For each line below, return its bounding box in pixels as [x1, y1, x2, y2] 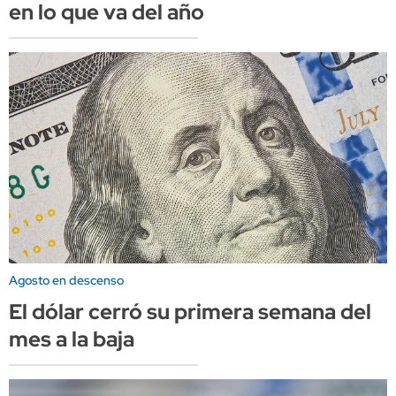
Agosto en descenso [9, 272, 124, 289]
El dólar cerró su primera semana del [9, 298, 371, 326]
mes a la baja [9, 325, 134, 354]
